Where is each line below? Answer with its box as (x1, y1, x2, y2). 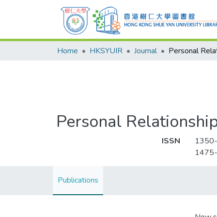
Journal (134, 46, 157, 56)
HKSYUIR (90, 46, 123, 56)
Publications (58, 175, 98, 186)
